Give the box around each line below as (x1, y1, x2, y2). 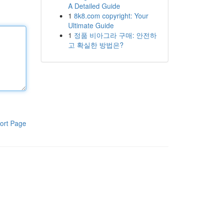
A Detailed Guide (68, 1, 120, 11)
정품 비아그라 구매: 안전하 (73, 30, 157, 40)
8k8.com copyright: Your (73, 11, 148, 20)
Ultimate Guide (68, 20, 114, 30)
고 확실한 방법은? (68, 40, 124, 50)
